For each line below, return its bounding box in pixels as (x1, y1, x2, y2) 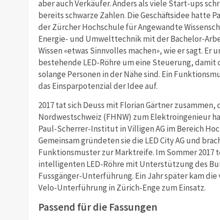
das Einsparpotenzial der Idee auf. (38, 81, 158, 92)
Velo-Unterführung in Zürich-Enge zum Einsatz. (38, 182, 206, 193)
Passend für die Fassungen (38, 200, 157, 214)
